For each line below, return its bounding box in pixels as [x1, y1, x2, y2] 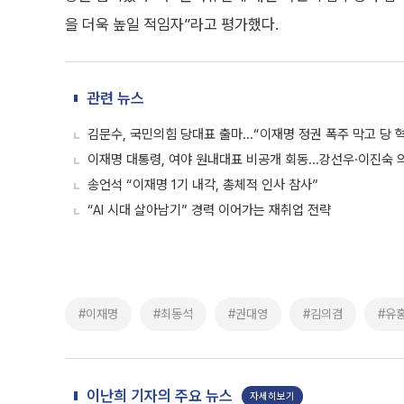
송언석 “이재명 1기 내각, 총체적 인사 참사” [87, 177, 318, 193]
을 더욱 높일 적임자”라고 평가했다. [65, 15, 279, 33]
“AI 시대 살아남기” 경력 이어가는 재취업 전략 [87, 202, 331, 218]
